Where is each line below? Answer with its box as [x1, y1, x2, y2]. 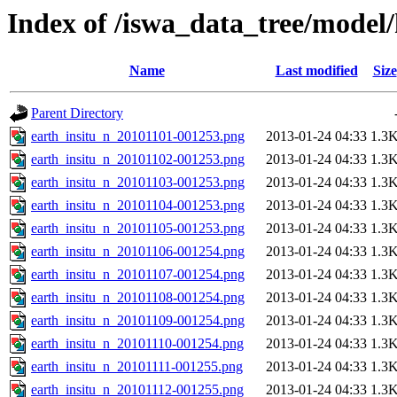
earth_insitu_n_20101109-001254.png [31, 313, 245, 329]
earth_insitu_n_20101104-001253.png [31, 198, 245, 214]
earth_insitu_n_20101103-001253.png [31, 175, 245, 191]
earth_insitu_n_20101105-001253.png [31, 221, 245, 237]
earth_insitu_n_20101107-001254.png [31, 267, 245, 283]
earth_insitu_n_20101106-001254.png [31, 244, 245, 260]
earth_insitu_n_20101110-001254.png [31, 336, 244, 352]
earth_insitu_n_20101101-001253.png [31, 128, 245, 144]
